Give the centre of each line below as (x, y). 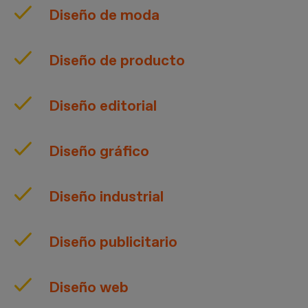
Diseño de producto (117, 60)
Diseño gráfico (99, 151)
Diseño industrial (107, 196)
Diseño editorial (103, 106)
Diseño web (89, 287)
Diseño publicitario (113, 242)
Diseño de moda (104, 15)
